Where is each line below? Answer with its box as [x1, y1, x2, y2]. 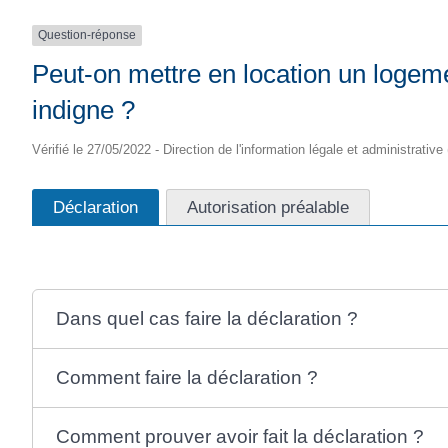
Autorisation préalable [187, 196, 349, 217]
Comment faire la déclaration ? [56, 367, 319, 389]
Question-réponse [38, 28, 136, 43]
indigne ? [32, 94, 135, 125]
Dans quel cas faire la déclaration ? [56, 308, 359, 330]
